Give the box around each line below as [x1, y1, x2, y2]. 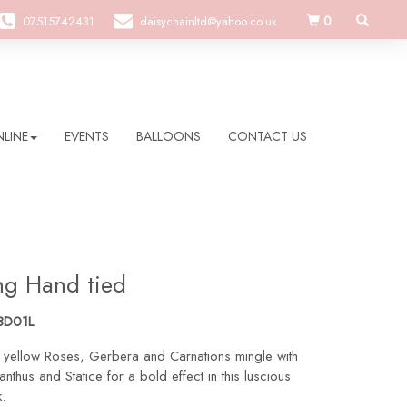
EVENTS [65, 127, 109, 145]
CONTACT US [228, 127, 307, 145]
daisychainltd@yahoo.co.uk [140, 13, 277, 30]
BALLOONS [136, 127, 201, 145]
